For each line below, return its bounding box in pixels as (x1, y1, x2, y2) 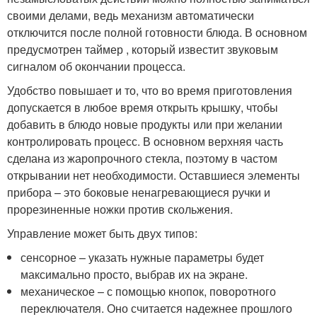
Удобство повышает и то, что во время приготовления (7, 82, 292, 99)
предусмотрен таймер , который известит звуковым (7, 41, 278, 58)
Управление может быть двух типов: (7, 225, 197, 242)
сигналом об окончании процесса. (7, 58, 185, 75)
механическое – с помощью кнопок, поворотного (21, 283, 277, 300)
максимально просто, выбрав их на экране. (21, 266, 248, 283)
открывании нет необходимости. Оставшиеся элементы (7, 167, 300, 184)
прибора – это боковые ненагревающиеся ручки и (7, 184, 270, 201)
